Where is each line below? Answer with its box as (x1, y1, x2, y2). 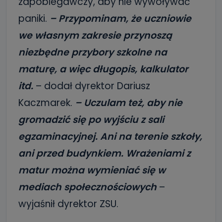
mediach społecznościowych (18, 180, 159, 194)
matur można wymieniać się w (18, 164, 166, 177)
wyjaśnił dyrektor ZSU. (18, 197, 118, 211)
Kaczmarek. (18, 96, 75, 110)
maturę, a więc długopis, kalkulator (18, 62, 188, 76)
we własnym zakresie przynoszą (18, 29, 172, 42)
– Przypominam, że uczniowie (50, 12, 191, 25)
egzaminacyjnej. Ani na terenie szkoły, (18, 130, 202, 143)
